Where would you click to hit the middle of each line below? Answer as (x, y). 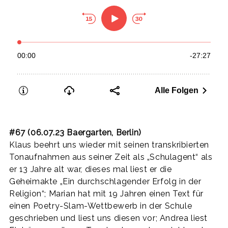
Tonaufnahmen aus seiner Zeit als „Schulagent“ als (111, 157)
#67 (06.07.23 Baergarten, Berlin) (75, 132)
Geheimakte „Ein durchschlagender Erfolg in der (105, 181)
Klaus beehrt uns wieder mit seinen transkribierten (109, 145)
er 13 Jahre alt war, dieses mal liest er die (91, 169)
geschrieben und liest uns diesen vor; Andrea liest (109, 218)
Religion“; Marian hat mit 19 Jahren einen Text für (107, 193)
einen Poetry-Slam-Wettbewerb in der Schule (101, 206)
